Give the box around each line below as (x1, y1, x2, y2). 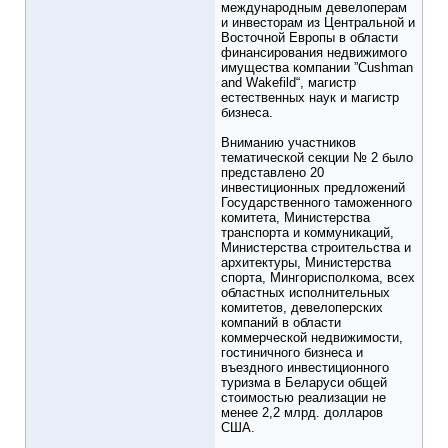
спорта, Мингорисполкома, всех (221, 270, 415, 286)
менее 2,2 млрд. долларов (221, 405, 383, 421)
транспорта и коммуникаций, (221, 225, 394, 241)
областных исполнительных (221, 285, 390, 301)
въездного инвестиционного (221, 360, 389, 376)
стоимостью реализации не (221, 390, 386, 406)
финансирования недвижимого (221, 45, 407, 61)
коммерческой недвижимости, (221, 330, 403, 346)
